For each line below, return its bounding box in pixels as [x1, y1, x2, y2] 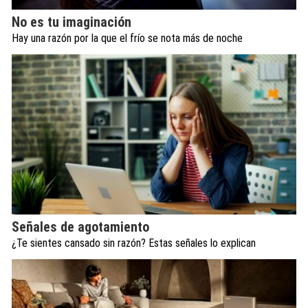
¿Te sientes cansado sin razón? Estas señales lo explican [12, 236, 256, 250]
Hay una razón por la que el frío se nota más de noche [12, 31, 243, 45]
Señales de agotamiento [12, 219, 149, 236]
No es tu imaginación [12, 13, 131, 30]
